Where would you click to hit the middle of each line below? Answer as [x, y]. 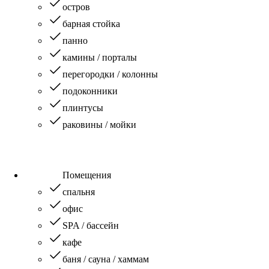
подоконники [90, 91]
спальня [79, 192]
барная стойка [91, 23]
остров [76, 7]
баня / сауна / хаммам [106, 259]
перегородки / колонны [110, 74]
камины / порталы [100, 57]
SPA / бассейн [91, 225]
